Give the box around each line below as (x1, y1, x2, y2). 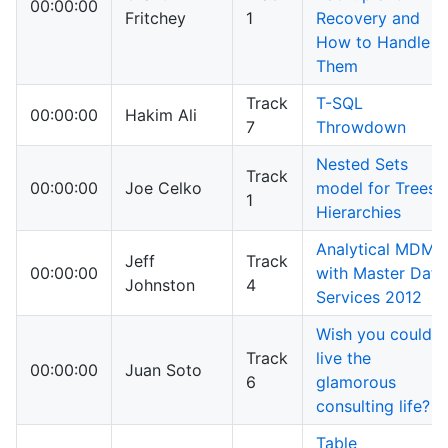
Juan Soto (125, 360, 202, 381)
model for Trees (316, 178, 436, 199)
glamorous (316, 372, 396, 393)
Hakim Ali (125, 105, 197, 126)
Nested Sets (316, 154, 408, 175)
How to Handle (316, 32, 430, 53)
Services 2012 (316, 287, 422, 308)
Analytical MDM (316, 239, 435, 260)
